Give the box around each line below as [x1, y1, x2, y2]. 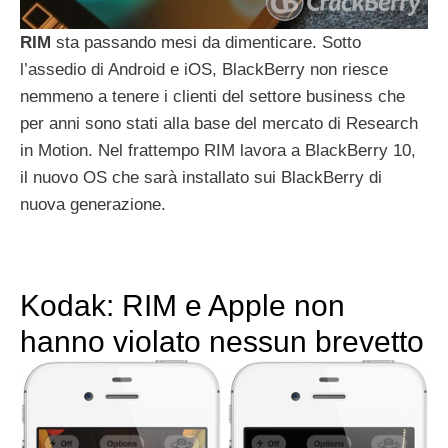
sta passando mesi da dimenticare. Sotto [51, 33, 361, 53]
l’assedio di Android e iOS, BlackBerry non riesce [20, 60, 388, 80]
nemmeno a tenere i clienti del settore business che [20, 87, 405, 107]
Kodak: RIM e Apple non [20, 289, 345, 323]
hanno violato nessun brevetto [20, 325, 424, 359]
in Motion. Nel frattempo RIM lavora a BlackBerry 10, [20, 141, 416, 161]
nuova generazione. [20, 195, 166, 215]
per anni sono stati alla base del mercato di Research [20, 114, 418, 134]
